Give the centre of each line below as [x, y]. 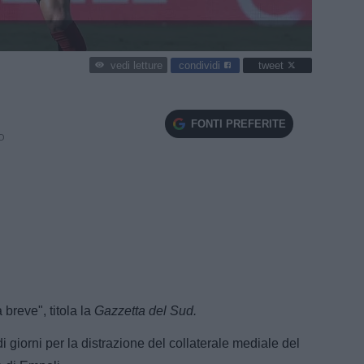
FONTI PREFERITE [238, 123]
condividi [201, 65]
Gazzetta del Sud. [147, 310]
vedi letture [136, 66]
